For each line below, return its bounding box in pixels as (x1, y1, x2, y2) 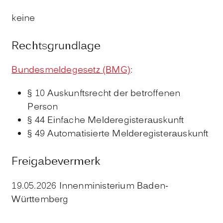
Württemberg (11, 193, 69, 207)
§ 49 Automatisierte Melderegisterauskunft (27, 127, 209, 141)
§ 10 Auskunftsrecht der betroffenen (27, 87, 181, 101)
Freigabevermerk (11, 154, 101, 171)
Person (27, 101, 58, 114)
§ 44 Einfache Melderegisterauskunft (27, 114, 184, 128)
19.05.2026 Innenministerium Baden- (11, 180, 169, 194)
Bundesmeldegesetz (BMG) (11, 64, 130, 78)
